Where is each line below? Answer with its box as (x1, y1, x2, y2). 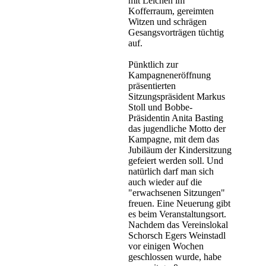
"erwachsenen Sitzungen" (128, 188, 225, 198)
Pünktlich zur (128, 59, 178, 70)
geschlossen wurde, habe (128, 252, 221, 262)
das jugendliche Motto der (128, 123, 226, 134)
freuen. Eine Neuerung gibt (128, 198, 230, 209)
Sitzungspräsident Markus (128, 91, 225, 102)
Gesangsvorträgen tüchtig (128, 27, 224, 38)
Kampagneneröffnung (128, 70, 211, 81)
